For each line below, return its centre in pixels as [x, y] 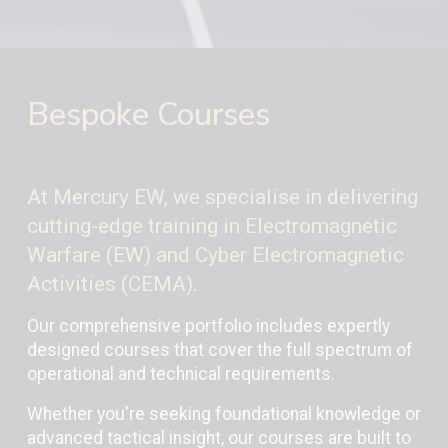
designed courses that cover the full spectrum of [219, 350]
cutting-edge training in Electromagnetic [211, 225]
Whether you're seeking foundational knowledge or [223, 414]
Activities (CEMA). [112, 283]
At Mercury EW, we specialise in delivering [222, 196]
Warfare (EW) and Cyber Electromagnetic [215, 254]
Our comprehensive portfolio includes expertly [208, 326]
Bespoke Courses [148, 114]
